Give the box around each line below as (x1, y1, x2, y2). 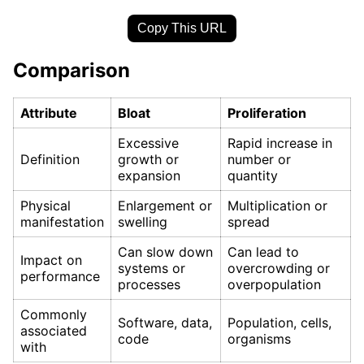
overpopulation (227, 276, 321, 293)
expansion (118, 167, 180, 184)
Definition (20, 151, 80, 168)
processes (118, 276, 180, 293)
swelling (118, 214, 167, 231)
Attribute (20, 105, 77, 122)
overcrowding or (227, 260, 330, 277)
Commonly (20, 306, 87, 323)
